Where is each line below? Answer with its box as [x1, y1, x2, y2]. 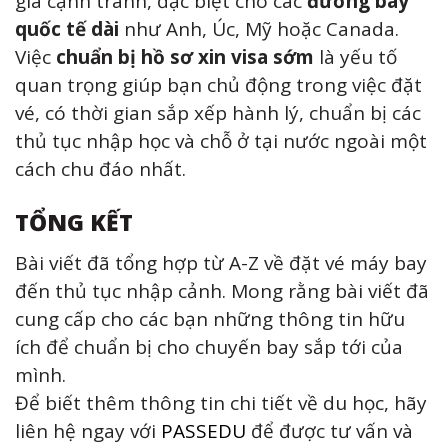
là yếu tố [314, 43, 397, 70]
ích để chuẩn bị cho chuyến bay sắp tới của [15, 333, 403, 360]
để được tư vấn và [246, 417, 413, 444]
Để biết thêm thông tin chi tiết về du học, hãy [15, 389, 427, 416]
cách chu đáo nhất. [15, 155, 186, 182]
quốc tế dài [15, 15, 119, 42]
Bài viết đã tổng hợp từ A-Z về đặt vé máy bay [15, 249, 427, 276]
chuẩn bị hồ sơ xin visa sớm [56, 43, 314, 70]
